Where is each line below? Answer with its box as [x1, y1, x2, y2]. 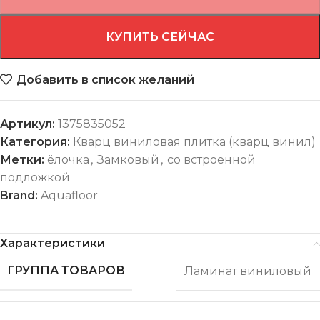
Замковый [97, 153, 159, 167]
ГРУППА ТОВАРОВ [7, 264, 125, 278]
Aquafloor [41, 189, 98, 203]
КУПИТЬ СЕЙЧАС [106, 30, 214, 44]
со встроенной [167, 153, 256, 167]
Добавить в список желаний [16, 72, 195, 86]
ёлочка [47, 153, 89, 167]
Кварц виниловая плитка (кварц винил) [73, 135, 316, 149]
